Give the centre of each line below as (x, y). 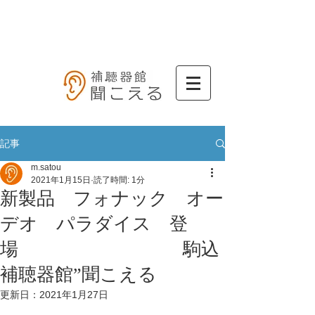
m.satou (46, 167)
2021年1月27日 (74, 295)
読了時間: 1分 (119, 180)
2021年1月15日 (61, 180)
